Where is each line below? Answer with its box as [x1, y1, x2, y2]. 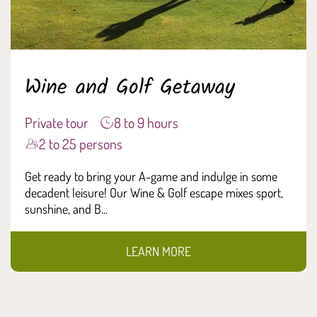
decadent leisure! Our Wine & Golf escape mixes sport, [25, 184, 283, 200]
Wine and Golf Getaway [25, 70, 235, 105]
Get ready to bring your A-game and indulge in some [25, 168, 277, 184]
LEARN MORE [126, 243, 191, 259]
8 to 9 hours [114, 113, 178, 132]
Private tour [25, 113, 88, 132]
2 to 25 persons [39, 134, 122, 153]
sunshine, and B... [25, 200, 108, 217]
